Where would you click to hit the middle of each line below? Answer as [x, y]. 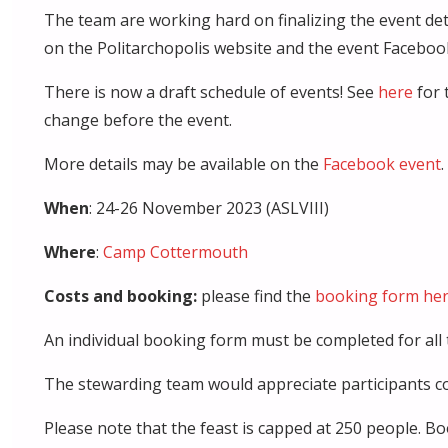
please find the [258, 295]
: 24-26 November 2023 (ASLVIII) [209, 207]
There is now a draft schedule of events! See [211, 91]
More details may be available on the [183, 163]
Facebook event [382, 163]
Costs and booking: [122, 295]
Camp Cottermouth [175, 251]
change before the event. [138, 119]
